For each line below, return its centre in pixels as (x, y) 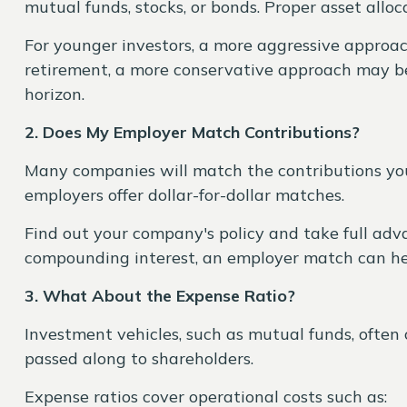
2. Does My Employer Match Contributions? (192, 132)
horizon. (54, 94)
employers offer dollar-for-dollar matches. (184, 195)
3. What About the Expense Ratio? (159, 296)
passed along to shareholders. (141, 358)
